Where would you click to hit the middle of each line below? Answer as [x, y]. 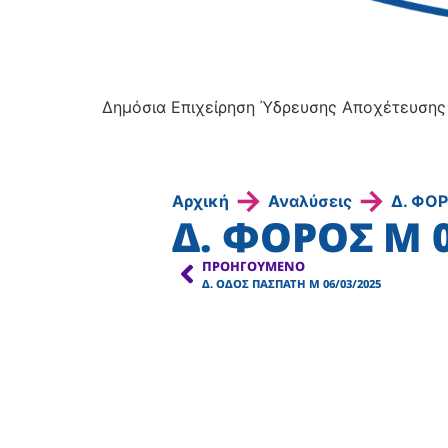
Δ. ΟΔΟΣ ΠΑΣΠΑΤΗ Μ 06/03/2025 [291, 283]
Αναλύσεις [310, 200]
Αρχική [200, 200]
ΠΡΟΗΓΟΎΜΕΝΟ [253, 265]
